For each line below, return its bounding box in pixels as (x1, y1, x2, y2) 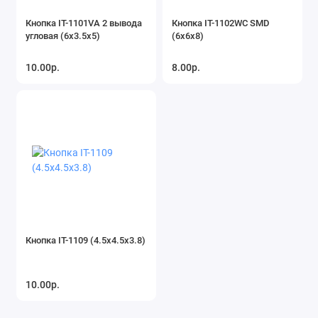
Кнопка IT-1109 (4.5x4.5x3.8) (26, 234, 146, 246)
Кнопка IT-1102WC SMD (172, 17, 270, 28)
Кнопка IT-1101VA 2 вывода (26, 17, 142, 28)
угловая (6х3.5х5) (26, 30, 100, 41)
